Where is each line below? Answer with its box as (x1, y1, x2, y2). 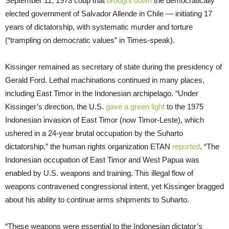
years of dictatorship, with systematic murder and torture (5, 22, 193, 31)
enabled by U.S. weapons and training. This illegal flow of (5, 168, 193, 177)
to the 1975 (165, 102, 203, 111)
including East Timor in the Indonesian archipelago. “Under (5, 88, 198, 98)
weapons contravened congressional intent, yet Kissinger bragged (5, 181, 224, 191)
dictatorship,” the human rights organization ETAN (5, 142, 172, 151)
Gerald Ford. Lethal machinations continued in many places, (5, 75, 204, 84)
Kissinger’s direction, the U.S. (5, 102, 106, 111)
